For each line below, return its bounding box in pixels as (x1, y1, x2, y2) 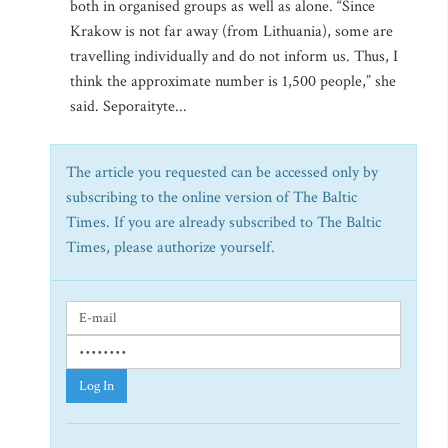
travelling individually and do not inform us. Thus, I (70, 46, 398, 67)
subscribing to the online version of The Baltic (66, 187, 357, 208)
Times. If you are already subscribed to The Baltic (66, 212, 381, 233)
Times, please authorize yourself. (66, 237, 275, 258)
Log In (79, 377, 114, 395)
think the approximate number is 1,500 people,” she (70, 71, 396, 92)
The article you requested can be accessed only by (66, 162, 378, 183)
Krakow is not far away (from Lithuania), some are (70, 21, 393, 42)
